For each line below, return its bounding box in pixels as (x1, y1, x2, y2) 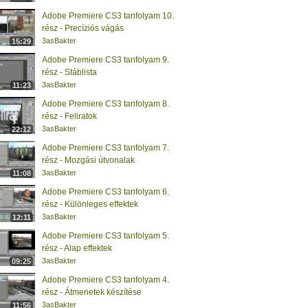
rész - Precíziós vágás (42, 23, 124, 33)
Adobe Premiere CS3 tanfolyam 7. (42, 143, 169, 153)
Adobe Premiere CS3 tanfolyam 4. (42, 275, 169, 285)
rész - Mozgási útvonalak (42, 155, 135, 165)
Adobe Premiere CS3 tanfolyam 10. (42, 11, 174, 21)
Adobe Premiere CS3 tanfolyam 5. (42, 231, 169, 241)
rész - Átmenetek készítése (42, 287, 142, 297)
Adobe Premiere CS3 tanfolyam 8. (42, 99, 169, 109)
